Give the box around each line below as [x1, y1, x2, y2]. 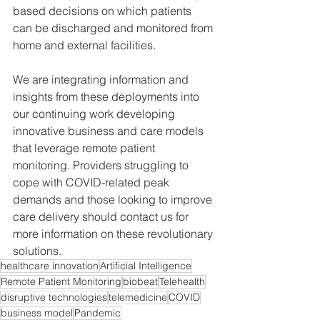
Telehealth [159, 274, 205, 288]
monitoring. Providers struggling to [13, 157, 191, 172]
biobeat [123, 274, 158, 288]
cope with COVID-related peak [13, 174, 172, 189]
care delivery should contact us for [13, 209, 191, 224]
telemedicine [109, 290, 167, 304]
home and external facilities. [13, 37, 156, 52]
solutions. [13, 243, 61, 258]
